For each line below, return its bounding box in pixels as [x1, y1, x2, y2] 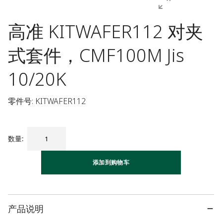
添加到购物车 [92, 158, 130, 166]
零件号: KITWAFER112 [8, 96, 86, 107]
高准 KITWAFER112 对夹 [8, 19, 203, 44]
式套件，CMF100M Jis [8, 43, 184, 67]
